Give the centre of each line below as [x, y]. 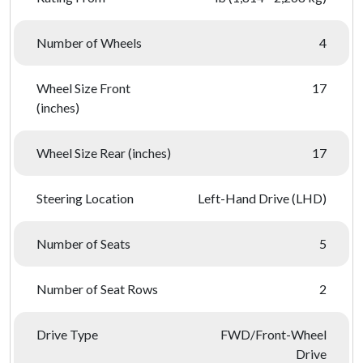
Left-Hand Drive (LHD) [262, 198]
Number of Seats [83, 243]
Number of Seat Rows [97, 289]
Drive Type [67, 334]
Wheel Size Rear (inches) [104, 153]
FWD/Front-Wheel [273, 334]
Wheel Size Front [83, 88]
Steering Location [85, 198]
